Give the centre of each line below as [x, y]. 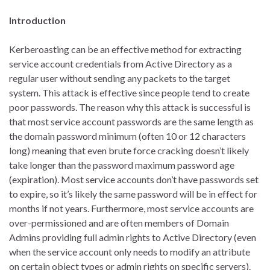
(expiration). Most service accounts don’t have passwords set [134, 180]
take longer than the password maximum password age [122, 165]
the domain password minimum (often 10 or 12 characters [127, 136]
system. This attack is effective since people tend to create [129, 93]
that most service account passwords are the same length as [131, 122]
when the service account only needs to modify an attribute [130, 252]
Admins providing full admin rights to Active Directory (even [133, 237]
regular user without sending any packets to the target [120, 78]
